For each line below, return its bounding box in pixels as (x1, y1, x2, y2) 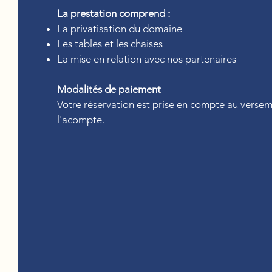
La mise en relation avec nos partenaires (57, 53, 239, 65)
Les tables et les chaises (57, 38, 165, 50)
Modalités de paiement (57, 83, 161, 95)
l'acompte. (57, 114, 107, 126)
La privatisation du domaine (57, 22, 185, 35)
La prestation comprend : (57, 7, 172, 19)
